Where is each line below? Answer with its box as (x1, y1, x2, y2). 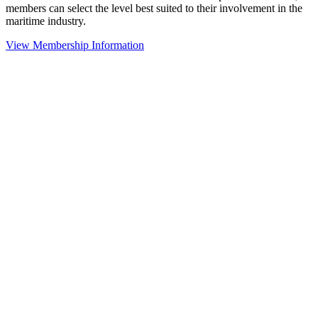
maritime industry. (6, 14, 86, 27)
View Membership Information (6, 38, 144, 51)
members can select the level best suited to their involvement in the (6, 1, 302, 14)
